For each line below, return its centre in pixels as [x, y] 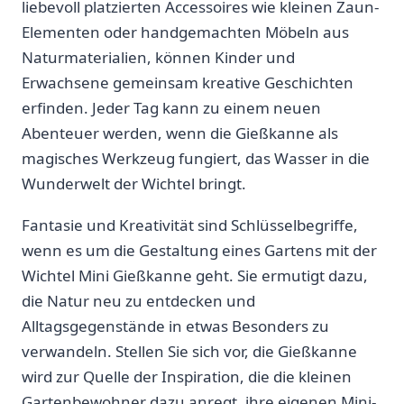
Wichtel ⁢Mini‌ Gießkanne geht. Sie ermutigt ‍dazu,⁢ [195, 276]
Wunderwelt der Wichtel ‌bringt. [134, 184]
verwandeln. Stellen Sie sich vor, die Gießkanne [189, 352]
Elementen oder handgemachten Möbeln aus [185, 32]
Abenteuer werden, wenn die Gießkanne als [180, 133]
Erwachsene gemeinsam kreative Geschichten [188, 83]
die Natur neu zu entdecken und [138, 301]
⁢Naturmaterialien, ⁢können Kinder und [158, 58]
